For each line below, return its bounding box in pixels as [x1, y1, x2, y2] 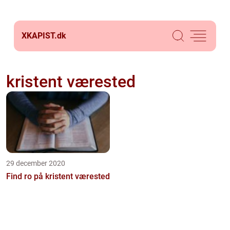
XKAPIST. [22, 31, 57, 41]
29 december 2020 [6, 159, 65, 167]
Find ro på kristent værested [6, 171, 110, 181]
